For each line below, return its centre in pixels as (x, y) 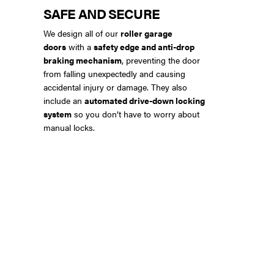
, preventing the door (161, 60)
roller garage (146, 33)
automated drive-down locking (145, 100)
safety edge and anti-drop (144, 46)
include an (64, 100)
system (57, 113)
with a (80, 46)
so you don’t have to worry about (135, 113)
